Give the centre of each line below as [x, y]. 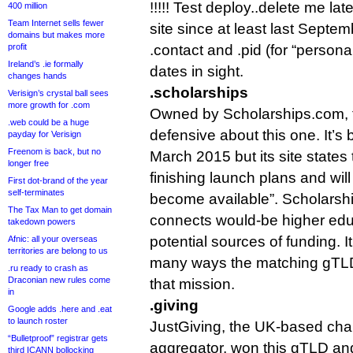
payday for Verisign [45, 134]
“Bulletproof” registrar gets [58, 338]
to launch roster [38, 321]
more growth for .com [49, 105]
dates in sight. [197, 71]
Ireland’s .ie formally [46, 64]
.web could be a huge [48, 122]
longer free [28, 163]
